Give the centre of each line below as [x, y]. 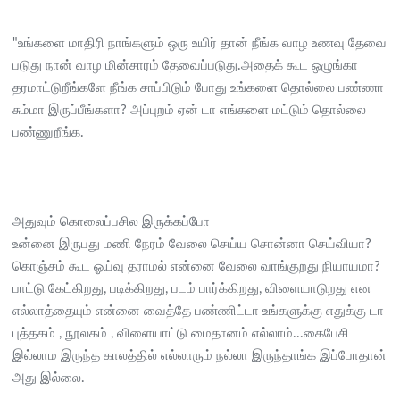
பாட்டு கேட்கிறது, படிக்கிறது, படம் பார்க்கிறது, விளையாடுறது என [192, 288]
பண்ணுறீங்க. [48, 132]
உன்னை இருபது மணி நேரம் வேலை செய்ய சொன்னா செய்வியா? [192, 244]
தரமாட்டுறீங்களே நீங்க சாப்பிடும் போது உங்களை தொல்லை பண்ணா [198, 87]
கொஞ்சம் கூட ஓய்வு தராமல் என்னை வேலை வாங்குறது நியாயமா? [196, 266]
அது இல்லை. [49, 378]
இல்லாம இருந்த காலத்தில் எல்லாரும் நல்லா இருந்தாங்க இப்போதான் [200, 355]
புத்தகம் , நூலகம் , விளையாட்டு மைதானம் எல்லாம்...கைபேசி [181, 333]
